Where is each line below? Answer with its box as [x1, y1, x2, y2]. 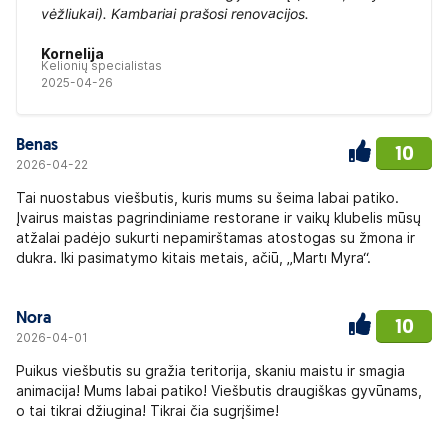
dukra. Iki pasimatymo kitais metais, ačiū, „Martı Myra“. [16, 249, 371, 266]
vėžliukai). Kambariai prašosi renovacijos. [41, 6, 309, 22]
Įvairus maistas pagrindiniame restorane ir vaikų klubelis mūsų [16, 209, 421, 226]
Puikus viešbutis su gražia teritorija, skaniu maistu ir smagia [16, 362, 405, 379]
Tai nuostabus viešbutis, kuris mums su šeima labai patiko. [16, 189, 399, 206]
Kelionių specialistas [41, 58, 162, 73]
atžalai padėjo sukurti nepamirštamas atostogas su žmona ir [16, 229, 415, 246]
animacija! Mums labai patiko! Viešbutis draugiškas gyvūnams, [16, 382, 422, 399]
